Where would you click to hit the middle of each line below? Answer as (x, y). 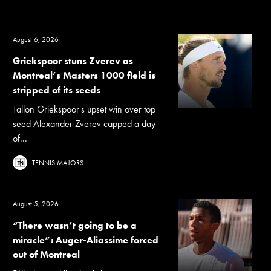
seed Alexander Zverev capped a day (84, 123)
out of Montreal (47, 254)
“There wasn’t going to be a (75, 225)
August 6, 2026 (36, 39)
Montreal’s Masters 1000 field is (84, 75)
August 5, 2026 (36, 204)
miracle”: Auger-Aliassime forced (86, 240)
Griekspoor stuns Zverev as (73, 60)
